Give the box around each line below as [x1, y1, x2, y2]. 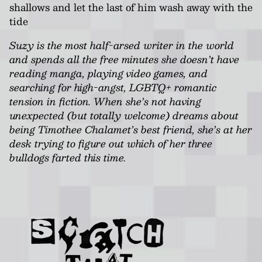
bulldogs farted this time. [9, 149, 126, 166]
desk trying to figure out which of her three [9, 135, 212, 151]
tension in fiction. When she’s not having [9, 92, 201, 109]
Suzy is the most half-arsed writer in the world [9, 36, 234, 53]
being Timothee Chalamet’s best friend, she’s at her [9, 120, 252, 137]
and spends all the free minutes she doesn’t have [9, 50, 239, 67]
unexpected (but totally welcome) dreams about [9, 106, 239, 123]
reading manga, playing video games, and [9, 64, 208, 81]
